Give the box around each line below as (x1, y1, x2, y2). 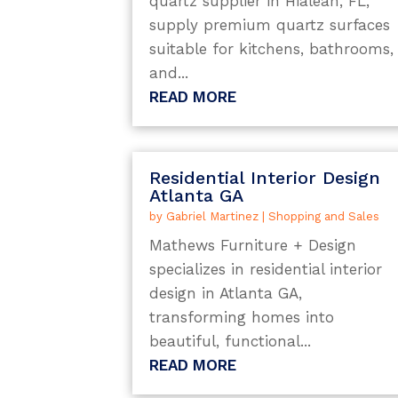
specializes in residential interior (149, 260, 383, 279)
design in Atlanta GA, (149, 284, 303, 303)
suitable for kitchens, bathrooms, (149, 39, 394, 58)
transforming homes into (149, 308, 335, 327)
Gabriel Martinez (166, 210, 259, 224)
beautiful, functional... (149, 332, 312, 351)
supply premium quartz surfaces (149, 15, 391, 34)
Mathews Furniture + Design (149, 236, 357, 255)
